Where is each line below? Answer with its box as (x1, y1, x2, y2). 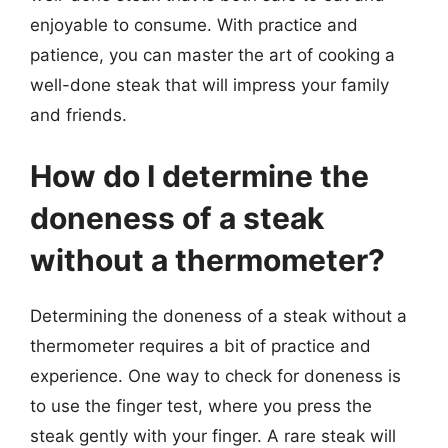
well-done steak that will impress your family (30, 74, 389, 95)
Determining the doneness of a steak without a (30, 306, 407, 326)
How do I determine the (30, 158, 369, 194)
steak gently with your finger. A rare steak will (30, 426, 396, 446)
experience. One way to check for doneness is (30, 366, 401, 386)
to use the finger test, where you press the (30, 396, 372, 416)
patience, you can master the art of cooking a (30, 44, 395, 65)
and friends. (30, 104, 127, 125)
